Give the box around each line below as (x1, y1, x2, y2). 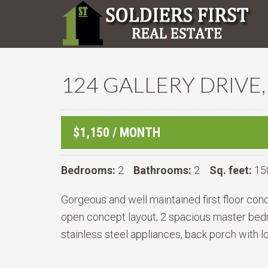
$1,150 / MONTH (73, 125, 160, 140)
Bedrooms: (61, 164, 115, 176)
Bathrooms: (133, 164, 191, 176)
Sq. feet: (209, 164, 252, 176)
